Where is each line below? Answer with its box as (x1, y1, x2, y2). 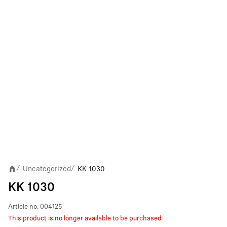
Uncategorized (23, 165, 71, 173)
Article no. (8, 204, 39, 210)
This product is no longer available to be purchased (8, 215, 162, 222)
